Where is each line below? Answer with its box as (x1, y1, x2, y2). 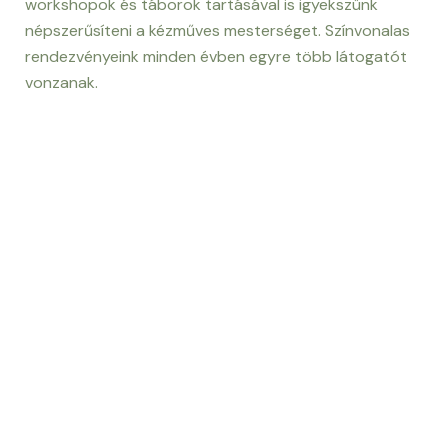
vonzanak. (25, 71, 98, 93)
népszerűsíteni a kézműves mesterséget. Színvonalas (25, 19, 410, 41)
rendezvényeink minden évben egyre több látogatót (25, 45, 407, 67)
